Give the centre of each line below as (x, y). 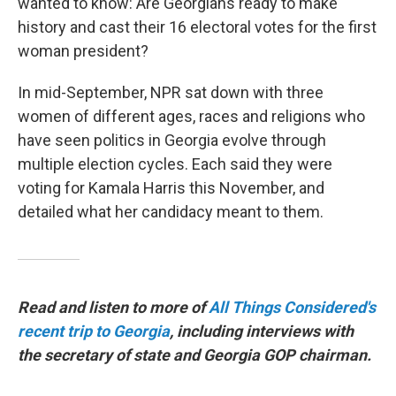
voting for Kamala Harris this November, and (171, 188)
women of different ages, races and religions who (191, 116)
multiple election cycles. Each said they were (175, 164)
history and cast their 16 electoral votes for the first (197, 27)
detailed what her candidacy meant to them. (171, 212)
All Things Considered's (292, 307)
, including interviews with (262, 331)
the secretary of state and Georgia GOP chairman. (194, 355)
